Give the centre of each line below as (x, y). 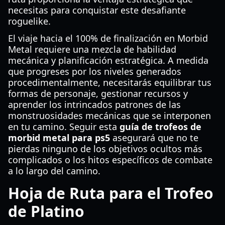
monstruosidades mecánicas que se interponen (109, 116)
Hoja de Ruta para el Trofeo (111, 193)
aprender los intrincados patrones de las (94, 104)
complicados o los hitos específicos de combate (110, 160)
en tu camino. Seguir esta (64, 127)
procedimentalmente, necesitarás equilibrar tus (110, 82)
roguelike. (29, 21)
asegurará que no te (154, 138)
